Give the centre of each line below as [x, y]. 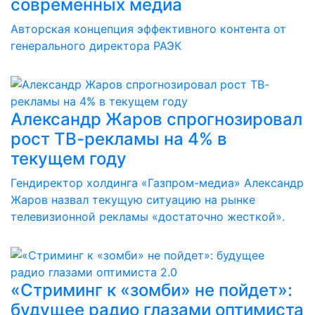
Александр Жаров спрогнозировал [156, 119]
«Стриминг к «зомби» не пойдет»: [152, 290]
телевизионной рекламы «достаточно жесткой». [148, 217]
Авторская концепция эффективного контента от [148, 29]
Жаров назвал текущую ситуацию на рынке [133, 200]
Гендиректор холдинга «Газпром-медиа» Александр [157, 183]
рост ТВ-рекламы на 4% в [119, 139]
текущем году [69, 159]
